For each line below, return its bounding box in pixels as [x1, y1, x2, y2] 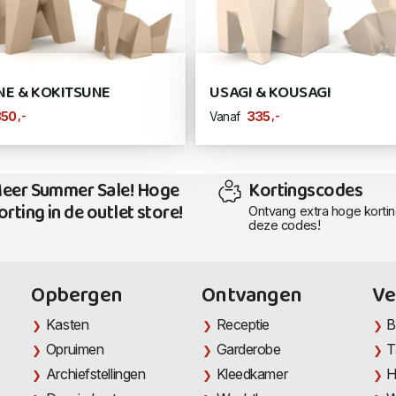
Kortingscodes [248, 176, 363, 209]
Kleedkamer [216, 365, 288, 384]
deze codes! [248, 217, 321, 234]
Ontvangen [202, 278, 302, 315]
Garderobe [216, 340, 281, 359]
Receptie [216, 316, 270, 334]
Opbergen [31, 278, 123, 315]
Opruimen [45, 340, 104, 359]
